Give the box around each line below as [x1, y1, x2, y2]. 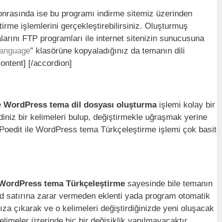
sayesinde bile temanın [127, 179, 213, 188]
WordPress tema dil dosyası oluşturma [3, 100, 157, 110]
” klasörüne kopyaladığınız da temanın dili [30, 46, 185, 55]
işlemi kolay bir [157, 100, 215, 110]
